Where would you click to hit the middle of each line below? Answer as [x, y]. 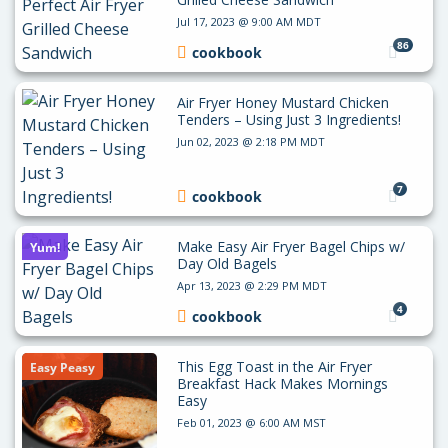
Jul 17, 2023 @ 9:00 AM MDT [248, 21]
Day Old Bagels [226, 263]
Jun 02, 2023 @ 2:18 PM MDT [250, 141]
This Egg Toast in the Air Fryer [274, 366]
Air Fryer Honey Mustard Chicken [282, 102]
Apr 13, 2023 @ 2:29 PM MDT [251, 285]
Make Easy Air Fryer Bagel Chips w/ [290, 246]
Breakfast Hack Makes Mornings [282, 383]
